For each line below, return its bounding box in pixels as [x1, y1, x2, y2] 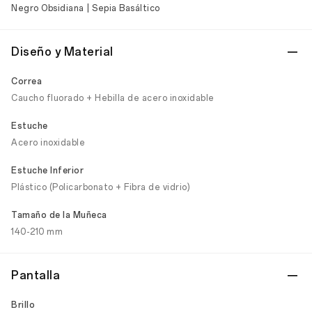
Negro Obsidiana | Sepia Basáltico [11, 3, 160, 13]
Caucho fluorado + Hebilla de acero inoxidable [11, 93, 214, 103]
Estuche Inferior [11, 166, 84, 175]
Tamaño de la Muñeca [11, 210, 107, 220]
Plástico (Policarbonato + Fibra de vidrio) [11, 182, 190, 192]
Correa [11, 77, 42, 86]
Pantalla [11, 269, 60, 282]
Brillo [11, 300, 35, 310]
